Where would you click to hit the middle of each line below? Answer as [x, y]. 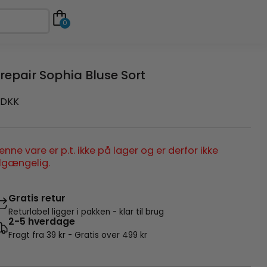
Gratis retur [37, 198]
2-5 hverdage [42, 221]
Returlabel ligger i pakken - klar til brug [86, 212]
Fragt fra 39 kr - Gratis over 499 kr [78, 235]
